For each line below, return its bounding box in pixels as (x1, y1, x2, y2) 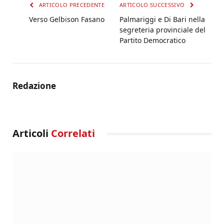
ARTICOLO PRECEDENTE (37, 1, 104, 9)
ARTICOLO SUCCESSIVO (119, 1, 186, 9)
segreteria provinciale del (119, 25, 205, 35)
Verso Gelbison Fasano (29, 14, 104, 24)
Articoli (12, 126, 51, 140)
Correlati (51, 126, 95, 140)
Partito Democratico (119, 35, 185, 45)
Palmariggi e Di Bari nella (119, 14, 205, 24)
